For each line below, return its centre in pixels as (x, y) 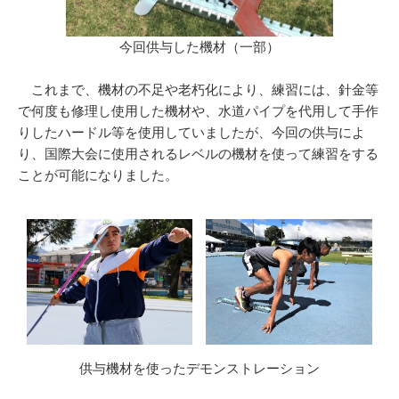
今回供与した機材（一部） (199, 48)
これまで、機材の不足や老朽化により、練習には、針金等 (198, 90)
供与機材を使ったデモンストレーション (199, 369)
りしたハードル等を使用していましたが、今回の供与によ (191, 133)
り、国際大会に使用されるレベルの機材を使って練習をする (198, 155)
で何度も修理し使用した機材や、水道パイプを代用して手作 (198, 112)
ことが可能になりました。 (98, 176)
